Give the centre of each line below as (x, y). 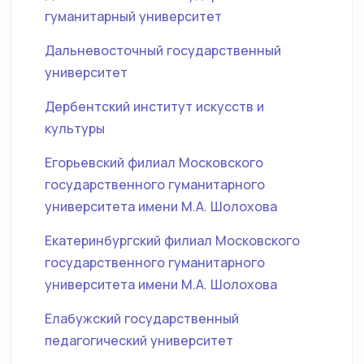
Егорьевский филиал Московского (154, 162)
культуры (75, 128)
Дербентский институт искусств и (154, 106)
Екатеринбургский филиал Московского (172, 240)
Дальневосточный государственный (163, 50)
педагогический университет (139, 340)
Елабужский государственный (142, 318)
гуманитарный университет (133, 16)
